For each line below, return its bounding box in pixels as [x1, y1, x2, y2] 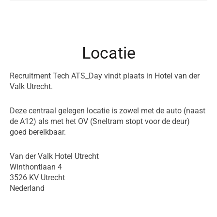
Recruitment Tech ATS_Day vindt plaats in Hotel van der [10, 71, 200, 80]
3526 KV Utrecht [10, 172, 65, 182]
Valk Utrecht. [10, 81, 53, 91]
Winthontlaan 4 [10, 162, 62, 171]
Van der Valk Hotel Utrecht [10, 151, 99, 161]
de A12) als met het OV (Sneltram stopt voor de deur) [10, 116, 190, 126]
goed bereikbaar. [10, 127, 66, 137]
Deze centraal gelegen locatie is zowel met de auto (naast [10, 106, 205, 115]
